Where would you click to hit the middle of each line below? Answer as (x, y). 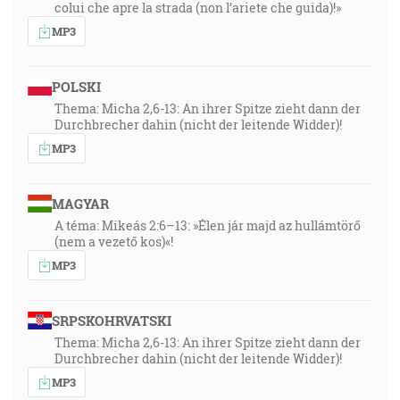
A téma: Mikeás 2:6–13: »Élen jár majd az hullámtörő (208, 225)
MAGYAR (80, 204)
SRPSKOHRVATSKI (111, 321)
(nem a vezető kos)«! (114, 242)
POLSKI (76, 87)
